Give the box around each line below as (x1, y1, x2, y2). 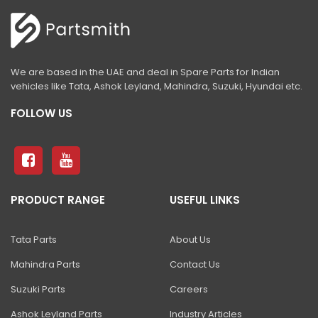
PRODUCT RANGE (11, 192, 105, 208)
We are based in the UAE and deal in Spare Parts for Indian (11, 65, 280, 79)
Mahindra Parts (11, 258, 80, 272)
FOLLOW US (11, 106, 72, 121)
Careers (170, 283, 208, 297)
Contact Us (170, 258, 220, 272)
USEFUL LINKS (170, 192, 240, 208)
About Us (170, 233, 211, 247)
